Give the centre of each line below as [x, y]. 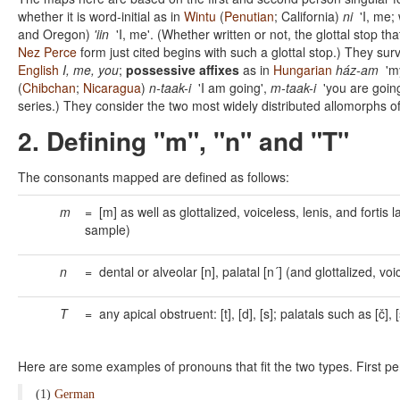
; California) [308, 16]
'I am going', [231, 87]
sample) [109, 229]
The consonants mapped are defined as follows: [155, 177]
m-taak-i [293, 87]
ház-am [357, 70]
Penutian [249, 16]
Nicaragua [112, 87]
